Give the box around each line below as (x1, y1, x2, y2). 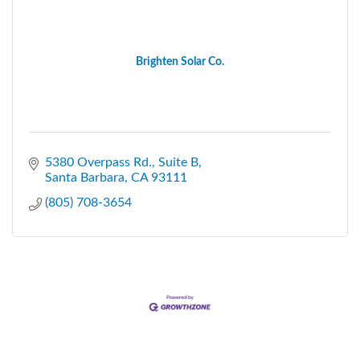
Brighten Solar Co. (136, 55, 224, 67)
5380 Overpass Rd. (45, 155, 152, 169)
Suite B (158, 155, 198, 169)
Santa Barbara (45, 170, 125, 184)
